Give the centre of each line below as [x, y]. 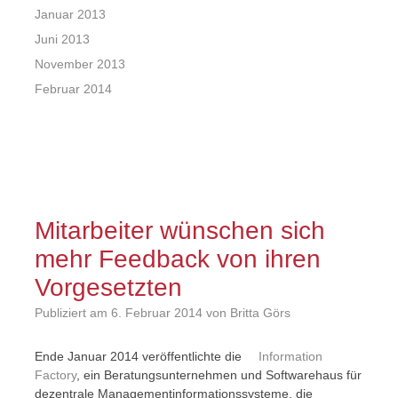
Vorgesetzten [108, 287]
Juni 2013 [62, 39]
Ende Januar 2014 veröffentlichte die [139, 356]
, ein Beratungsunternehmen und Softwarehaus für [219, 375]
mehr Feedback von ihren [177, 259]
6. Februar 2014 [156, 313]
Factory [55, 375]
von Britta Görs [246, 313]
